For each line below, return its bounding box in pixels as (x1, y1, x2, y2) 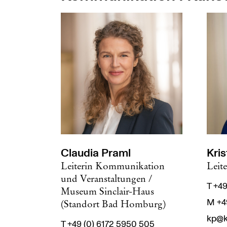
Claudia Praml (61, 145, 131, 161)
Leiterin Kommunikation (61, 160, 165, 172)
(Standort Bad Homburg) (61, 198, 166, 210)
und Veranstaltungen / (61, 172, 152, 184)
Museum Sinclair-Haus (61, 185, 154, 197)
